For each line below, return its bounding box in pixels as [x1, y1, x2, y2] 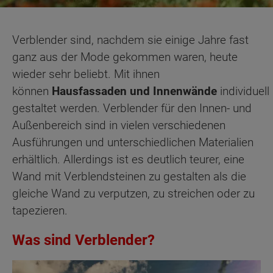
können [12, 84, 52, 98]
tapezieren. [12, 204, 68, 218]
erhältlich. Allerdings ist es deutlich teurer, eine [12, 152, 244, 166]
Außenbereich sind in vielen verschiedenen [12, 118, 225, 132]
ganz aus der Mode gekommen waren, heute [12, 50, 238, 64]
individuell [217, 84, 269, 98]
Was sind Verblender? [12, 232, 155, 249]
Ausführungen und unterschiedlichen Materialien [12, 135, 253, 149]
